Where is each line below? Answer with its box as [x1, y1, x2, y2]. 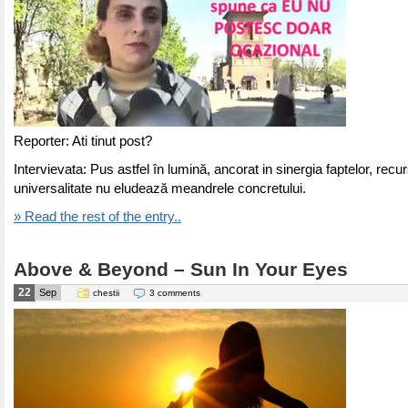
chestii [93, 288, 119, 298]
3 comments [149, 288, 200, 298]
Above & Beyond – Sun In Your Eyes [14, 259, 348, 280]
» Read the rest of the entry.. [14, 209, 181, 224]
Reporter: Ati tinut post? [14, 134, 152, 148]
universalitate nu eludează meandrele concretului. [14, 181, 306, 196]
